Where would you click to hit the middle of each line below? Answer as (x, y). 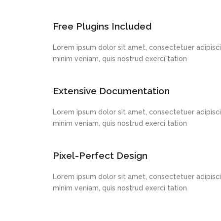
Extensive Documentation (111, 91)
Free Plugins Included (102, 26)
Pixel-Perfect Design (100, 155)
